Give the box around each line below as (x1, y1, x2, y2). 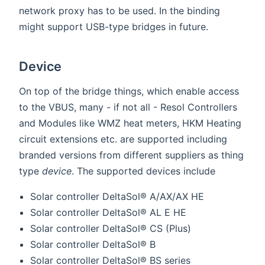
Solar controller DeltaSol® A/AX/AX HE (30, 190, 205, 203)
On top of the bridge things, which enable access (19, 85, 239, 98)
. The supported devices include (72, 165, 215, 177)
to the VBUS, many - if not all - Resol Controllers (19, 101, 237, 114)
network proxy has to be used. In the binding (19, 5, 220, 17)
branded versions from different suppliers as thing (19, 149, 244, 161)
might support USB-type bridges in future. (19, 21, 208, 33)
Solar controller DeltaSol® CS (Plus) (30, 222, 192, 235)
